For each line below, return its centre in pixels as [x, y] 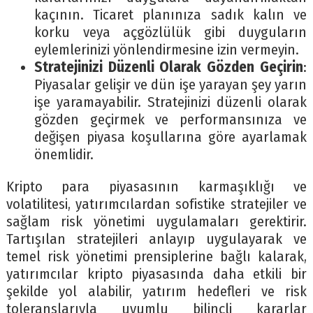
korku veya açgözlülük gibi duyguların [170, 33]
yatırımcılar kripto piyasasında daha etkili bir [156, 275]
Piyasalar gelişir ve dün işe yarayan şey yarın [170, 85]
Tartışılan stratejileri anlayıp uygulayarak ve [156, 240]
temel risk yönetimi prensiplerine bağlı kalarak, [156, 257]
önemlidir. [64, 155]
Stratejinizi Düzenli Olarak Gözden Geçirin [169, 68]
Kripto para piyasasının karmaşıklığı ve [156, 187]
